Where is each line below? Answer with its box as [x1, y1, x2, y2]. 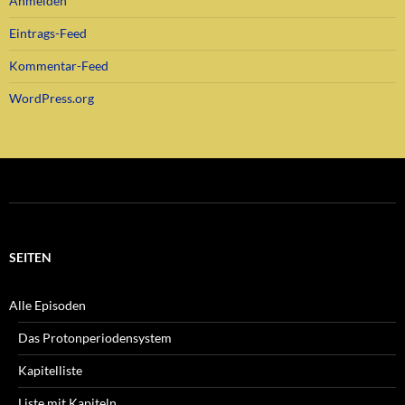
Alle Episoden [9, 297, 86, 313]
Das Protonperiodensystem [18, 329, 172, 345]
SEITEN [9, 249, 52, 265]
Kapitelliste [18, 362, 82, 378]
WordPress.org [9, 89, 94, 106]
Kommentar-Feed [9, 57, 108, 73]
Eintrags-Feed [9, 24, 87, 41]
